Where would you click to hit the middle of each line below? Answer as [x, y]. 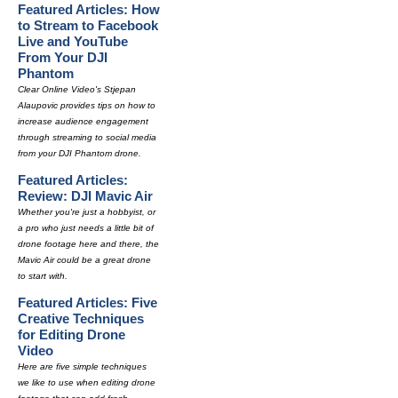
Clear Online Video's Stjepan [77, 89]
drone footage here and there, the [88, 244]
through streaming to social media [87, 137]
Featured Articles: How [89, 9]
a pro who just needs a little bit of [86, 228]
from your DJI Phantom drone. [80, 153]
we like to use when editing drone [87, 382]
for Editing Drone [72, 334]
